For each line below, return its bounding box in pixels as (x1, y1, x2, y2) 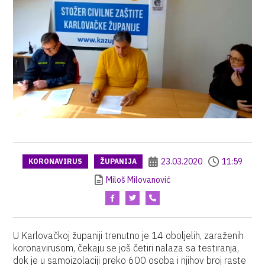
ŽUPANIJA (100, 157, 137, 166)
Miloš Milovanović (106, 174, 170, 185)
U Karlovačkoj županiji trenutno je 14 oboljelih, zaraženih (13, 230, 244, 241)
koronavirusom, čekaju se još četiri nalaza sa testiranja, (13, 242, 240, 254)
